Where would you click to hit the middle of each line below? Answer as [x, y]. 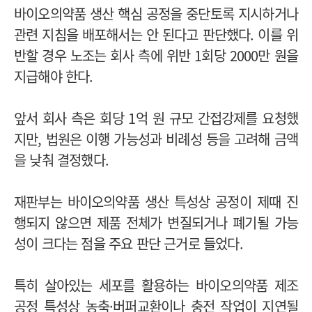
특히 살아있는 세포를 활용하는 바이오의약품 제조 [156, 285]
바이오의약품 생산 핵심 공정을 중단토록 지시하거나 [156, 13]
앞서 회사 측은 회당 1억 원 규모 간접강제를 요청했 [156, 118]
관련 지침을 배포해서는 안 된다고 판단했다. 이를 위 [156, 34]
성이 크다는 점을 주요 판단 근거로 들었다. [128, 243]
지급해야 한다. [54, 76]
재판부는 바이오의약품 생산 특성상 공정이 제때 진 [156, 201]
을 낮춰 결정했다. [61, 159]
